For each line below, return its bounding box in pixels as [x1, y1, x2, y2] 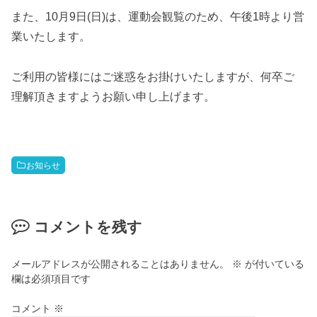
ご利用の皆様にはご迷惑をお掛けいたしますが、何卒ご [11, 69, 295, 83]
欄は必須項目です [11, 272, 91, 284]
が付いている [242, 258, 305, 270]
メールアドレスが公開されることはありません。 [11, 258, 230, 270]
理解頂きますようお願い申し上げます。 [11, 89, 216, 103]
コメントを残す [33, 218, 142, 236]
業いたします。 [11, 29, 91, 42]
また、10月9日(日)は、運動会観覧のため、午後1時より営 [11, 9, 305, 23]
